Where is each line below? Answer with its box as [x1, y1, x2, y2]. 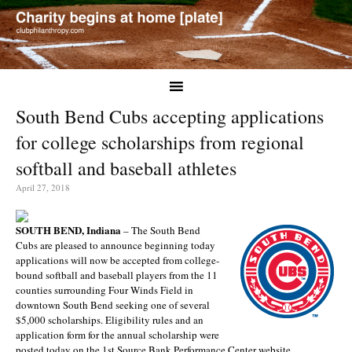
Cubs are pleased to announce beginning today [16, 237, 215, 252]
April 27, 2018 [16, 181, 70, 193]
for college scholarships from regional [16, 129, 304, 155]
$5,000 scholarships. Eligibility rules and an [16, 312, 203, 327]
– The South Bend [121, 222, 200, 237]
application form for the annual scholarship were [16, 327, 219, 342]
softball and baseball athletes [16, 155, 236, 181]
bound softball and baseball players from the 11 [16, 267, 218, 282]
